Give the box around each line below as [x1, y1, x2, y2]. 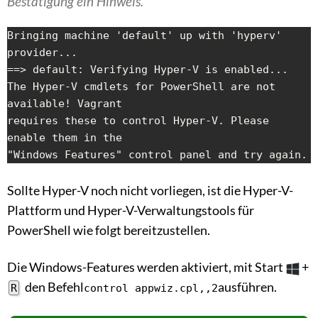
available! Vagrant [7, 97, 122, 111]
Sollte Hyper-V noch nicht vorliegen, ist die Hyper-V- [7, 182, 293, 199]
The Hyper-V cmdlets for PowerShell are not [7, 80, 275, 94]
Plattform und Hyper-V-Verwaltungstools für [7, 202, 254, 219]
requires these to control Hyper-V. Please [7, 114, 269, 128]
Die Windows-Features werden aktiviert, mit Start [7, 259, 285, 275]
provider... [7, 46, 77, 60]
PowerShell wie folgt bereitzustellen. [7, 222, 210, 238]
